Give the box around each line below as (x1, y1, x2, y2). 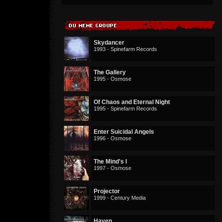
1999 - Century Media (94, 195, 146, 201)
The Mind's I (94, 158, 127, 165)
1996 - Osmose (94, 135, 131, 141)
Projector (94, 188, 120, 195)
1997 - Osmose (94, 165, 131, 171)
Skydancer (94, 39, 124, 46)
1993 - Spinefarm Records (94, 46, 157, 52)
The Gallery (94, 69, 126, 76)
